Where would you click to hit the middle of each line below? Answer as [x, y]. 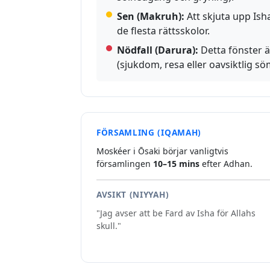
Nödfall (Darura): [158, 50]
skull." [109, 226]
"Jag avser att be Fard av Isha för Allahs [176, 213]
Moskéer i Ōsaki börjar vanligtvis [162, 151]
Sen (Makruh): [151, 17]
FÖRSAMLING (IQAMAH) [149, 133]
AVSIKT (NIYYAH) [133, 195]
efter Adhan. [226, 164]
